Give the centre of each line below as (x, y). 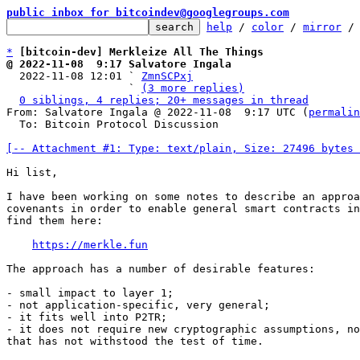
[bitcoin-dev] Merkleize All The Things (141, 52)
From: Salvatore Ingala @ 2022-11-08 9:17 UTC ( (157, 112)
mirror (322, 27)
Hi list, (32, 172)
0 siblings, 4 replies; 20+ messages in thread (164, 100)
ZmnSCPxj (167, 76)
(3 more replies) (193, 88)
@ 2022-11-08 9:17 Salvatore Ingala (119, 64)
